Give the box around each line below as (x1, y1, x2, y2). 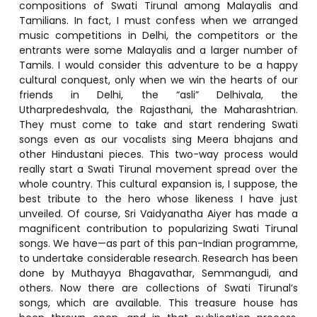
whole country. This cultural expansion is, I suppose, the (18, 176, 299, 191)
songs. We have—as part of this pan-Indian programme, (18, 236, 299, 250)
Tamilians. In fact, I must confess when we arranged (18, 13, 299, 28)
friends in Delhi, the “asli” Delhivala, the (18, 87, 299, 102)
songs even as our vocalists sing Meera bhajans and (18, 132, 299, 146)
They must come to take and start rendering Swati (18, 117, 299, 132)
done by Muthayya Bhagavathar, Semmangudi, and (18, 265, 299, 280)
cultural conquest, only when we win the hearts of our (18, 72, 299, 87)
